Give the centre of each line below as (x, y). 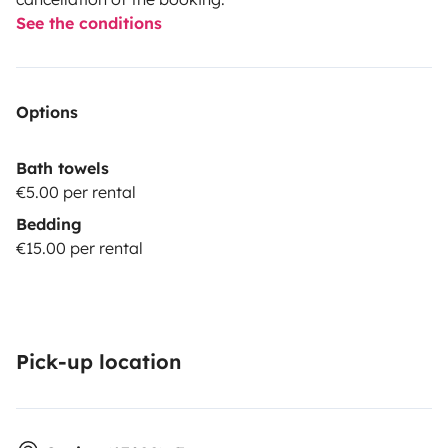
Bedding (49, 223)
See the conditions (89, 22)
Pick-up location (98, 361)
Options (47, 111)
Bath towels (62, 167)
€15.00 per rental (79, 247)
